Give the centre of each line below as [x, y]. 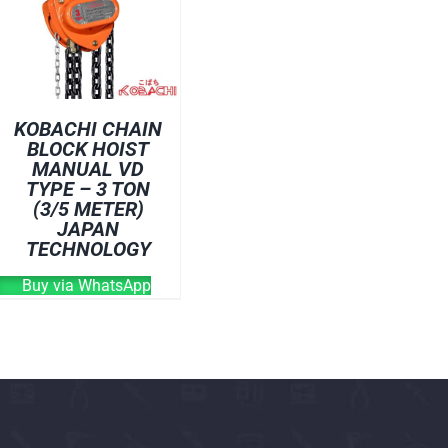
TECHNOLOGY [88, 248]
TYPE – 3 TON [88, 188]
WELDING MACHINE [372, 120]
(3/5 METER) [88, 208]
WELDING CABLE [362, 56]
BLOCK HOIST [88, 148]
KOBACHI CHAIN [88, 128]
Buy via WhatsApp [84, 285]
